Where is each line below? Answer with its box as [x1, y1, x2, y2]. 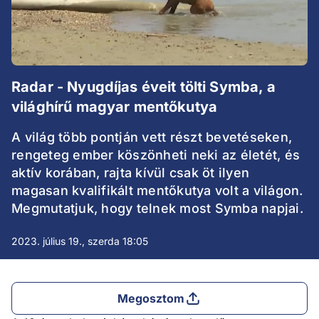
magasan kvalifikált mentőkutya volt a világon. [11, 183, 303, 199]
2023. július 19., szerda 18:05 [11, 235, 148, 248]
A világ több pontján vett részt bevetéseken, [11, 130, 292, 145]
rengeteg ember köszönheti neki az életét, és [11, 147, 300, 163]
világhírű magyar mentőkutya [11, 98, 218, 116]
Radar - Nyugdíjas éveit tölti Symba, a [11, 78, 276, 96]
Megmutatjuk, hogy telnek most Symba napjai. [11, 201, 303, 216]
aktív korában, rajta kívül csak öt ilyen [11, 165, 249, 181]
